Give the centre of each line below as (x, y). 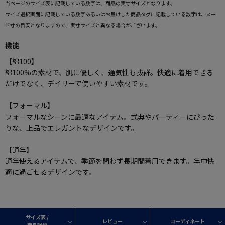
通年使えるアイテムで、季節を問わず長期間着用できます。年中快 (110, 160)
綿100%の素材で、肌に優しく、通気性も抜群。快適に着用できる (109, 72)
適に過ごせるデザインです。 (50, 172)
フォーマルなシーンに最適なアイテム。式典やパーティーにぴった (110, 116)
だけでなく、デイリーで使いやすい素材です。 (78, 83)
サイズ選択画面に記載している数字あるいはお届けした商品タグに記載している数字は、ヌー (110, 14)
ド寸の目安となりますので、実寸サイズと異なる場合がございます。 (83, 25)
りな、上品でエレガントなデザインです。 (72, 127)
